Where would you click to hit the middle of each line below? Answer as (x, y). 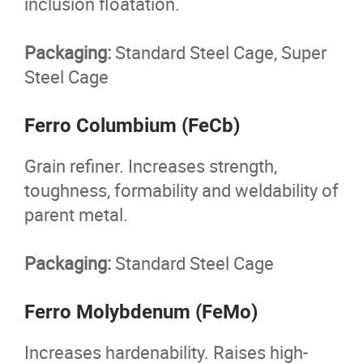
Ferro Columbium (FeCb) (132, 126)
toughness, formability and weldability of (181, 190)
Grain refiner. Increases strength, (151, 166)
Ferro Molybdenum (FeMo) (141, 312)
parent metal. (76, 214)
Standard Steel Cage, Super (219, 52)
